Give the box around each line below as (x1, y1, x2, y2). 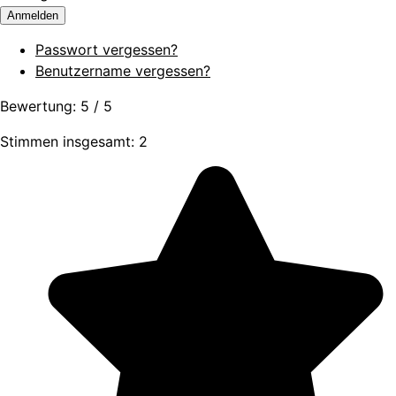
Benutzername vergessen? (35, 62, 210, 80)
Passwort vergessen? (35, 41, 178, 59)
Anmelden (7, 9, 58, 23)
